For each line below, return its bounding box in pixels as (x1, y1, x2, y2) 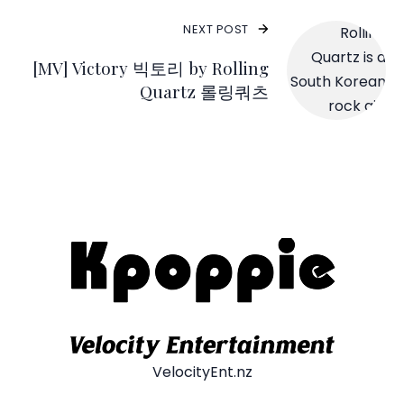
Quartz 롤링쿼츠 (140, 78, 269, 103)
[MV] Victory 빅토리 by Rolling (32, 55, 269, 79)
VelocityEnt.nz (151, 362, 252, 382)
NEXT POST (183, 20, 249, 38)
